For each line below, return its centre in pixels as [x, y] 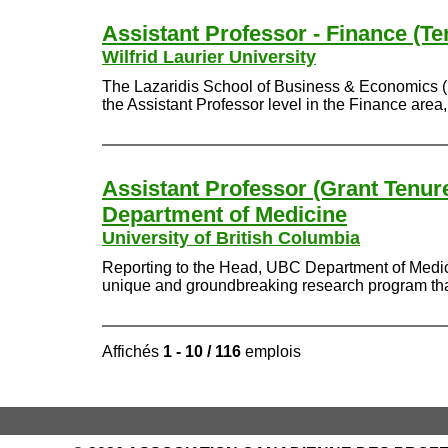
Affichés [132, 351]
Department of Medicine [224, 214]
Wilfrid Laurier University [209, 57]
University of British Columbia [231, 238]
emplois [271, 351]
